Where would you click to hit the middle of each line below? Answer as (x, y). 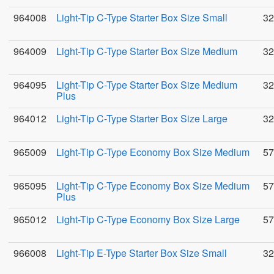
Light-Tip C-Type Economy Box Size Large (148, 219)
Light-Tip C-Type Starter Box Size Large (142, 118)
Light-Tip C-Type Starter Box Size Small (142, 17)
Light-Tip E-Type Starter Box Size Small (142, 253)
